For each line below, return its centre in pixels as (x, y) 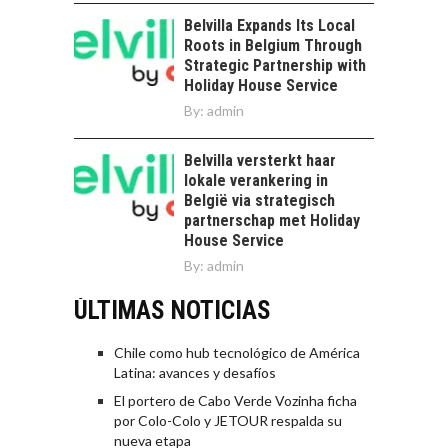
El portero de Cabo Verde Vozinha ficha (235, 400)
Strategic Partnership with (275, 65)
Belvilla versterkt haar (260, 160)
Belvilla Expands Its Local (269, 25)
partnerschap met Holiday (272, 220)
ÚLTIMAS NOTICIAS (172, 310)
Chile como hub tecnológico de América (237, 352)
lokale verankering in (256, 180)
